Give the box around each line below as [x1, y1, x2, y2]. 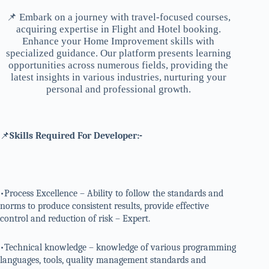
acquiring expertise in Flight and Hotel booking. [16, 23, 221, 35]
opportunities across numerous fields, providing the [8, 59, 229, 71]
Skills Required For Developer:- [10, 130, 142, 141]
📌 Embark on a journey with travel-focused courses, [6, 11, 231, 23]
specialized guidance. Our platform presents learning [5, 47, 231, 59]
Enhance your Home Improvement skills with [22, 35, 215, 47]
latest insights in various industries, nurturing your [10, 71, 226, 83]
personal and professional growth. [46, 83, 191, 95]
